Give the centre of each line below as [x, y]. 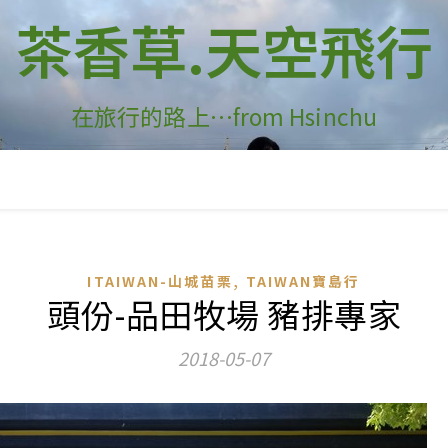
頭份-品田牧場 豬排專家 [224, 314]
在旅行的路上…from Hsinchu [224, 116]
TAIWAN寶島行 [303, 281]
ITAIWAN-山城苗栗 [160, 281]
